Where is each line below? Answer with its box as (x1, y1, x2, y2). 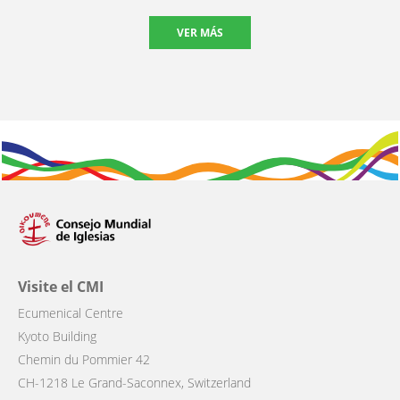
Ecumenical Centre (18, 304, 123, 321)
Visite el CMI (18, 276, 104, 296)
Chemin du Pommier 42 (18, 350, 150, 368)
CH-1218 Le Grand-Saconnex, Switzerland (18, 373, 251, 391)
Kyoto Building (18, 327, 96, 345)
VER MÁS (177, 24, 223, 40)
